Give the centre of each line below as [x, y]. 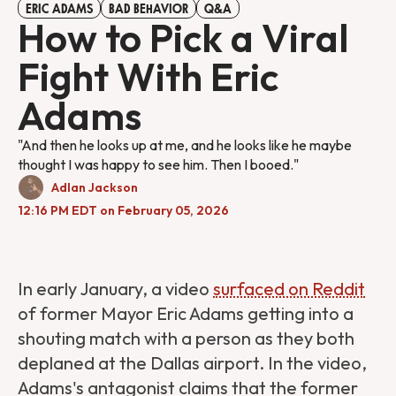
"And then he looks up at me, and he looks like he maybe [185, 145]
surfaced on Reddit [289, 289]
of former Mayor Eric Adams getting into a [186, 314]
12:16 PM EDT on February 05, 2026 [123, 211]
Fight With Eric [148, 77]
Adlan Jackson [95, 188]
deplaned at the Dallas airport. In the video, [192, 363]
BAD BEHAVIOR [148, 9]
